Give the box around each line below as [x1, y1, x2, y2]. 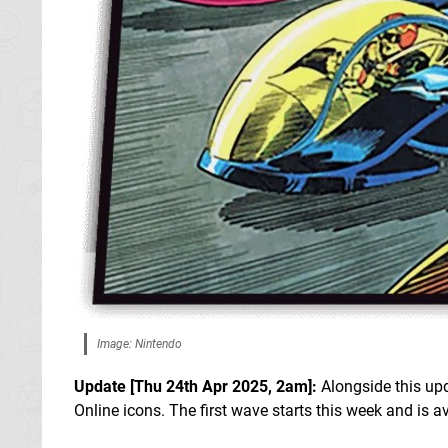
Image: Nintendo [97, 336, 182, 351]
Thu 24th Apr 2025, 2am [134, 376, 308, 396]
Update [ [74, 376, 134, 396]
